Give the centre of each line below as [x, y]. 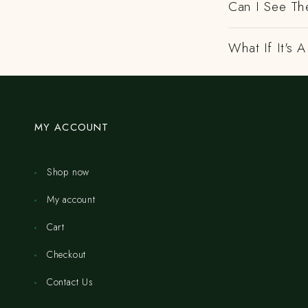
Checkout [66, 254]
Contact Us [70, 282]
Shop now [68, 172]
